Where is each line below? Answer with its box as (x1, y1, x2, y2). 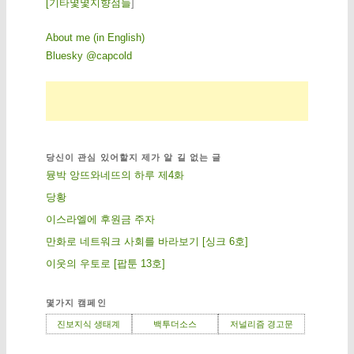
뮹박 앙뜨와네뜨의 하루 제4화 (45, 168, 184, 181)
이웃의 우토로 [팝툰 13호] (45, 257, 165, 269)
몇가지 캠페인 (45, 297, 107, 307)
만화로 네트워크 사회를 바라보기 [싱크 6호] (45, 235, 248, 247)
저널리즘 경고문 (229, 318, 293, 329)
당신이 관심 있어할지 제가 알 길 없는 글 (45, 152, 222, 162)
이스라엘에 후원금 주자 (45, 213, 155, 225)
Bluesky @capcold (45, 50, 132, 62)
